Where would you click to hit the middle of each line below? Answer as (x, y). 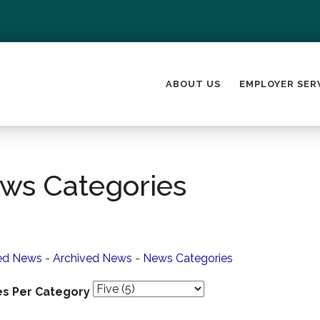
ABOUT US (194, 84)
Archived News (92, 258)
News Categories (187, 258)
